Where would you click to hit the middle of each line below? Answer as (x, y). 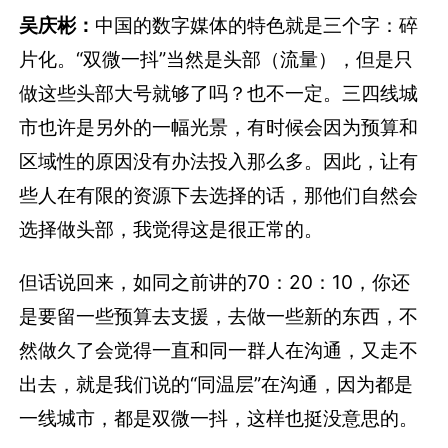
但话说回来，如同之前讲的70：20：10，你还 (215, 282)
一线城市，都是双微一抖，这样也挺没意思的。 (219, 418)
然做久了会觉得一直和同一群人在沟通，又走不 (219, 350)
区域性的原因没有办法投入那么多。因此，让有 (219, 161)
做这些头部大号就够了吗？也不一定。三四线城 (219, 93)
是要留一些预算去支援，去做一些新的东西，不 (219, 316)
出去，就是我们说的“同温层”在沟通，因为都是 (216, 384)
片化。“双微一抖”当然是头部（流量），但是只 (216, 59)
